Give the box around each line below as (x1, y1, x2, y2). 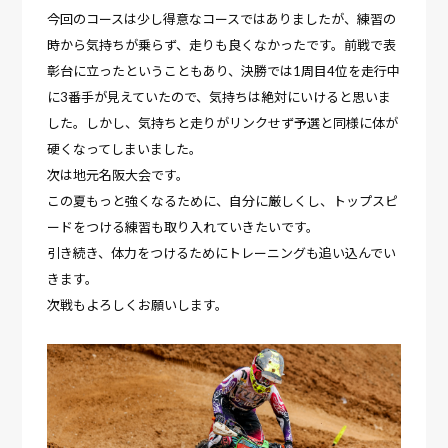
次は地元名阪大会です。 (47, 167, 190, 184)
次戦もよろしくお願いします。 (47, 297, 229, 314)
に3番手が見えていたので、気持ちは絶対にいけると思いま (47, 89, 392, 106)
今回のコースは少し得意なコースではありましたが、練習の (47, 11, 397, 28)
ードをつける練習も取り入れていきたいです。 (47, 219, 320, 236)
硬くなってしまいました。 (47, 141, 203, 158)
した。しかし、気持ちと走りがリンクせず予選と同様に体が (47, 115, 399, 132)
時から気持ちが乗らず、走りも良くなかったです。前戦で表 (47, 37, 397, 54)
